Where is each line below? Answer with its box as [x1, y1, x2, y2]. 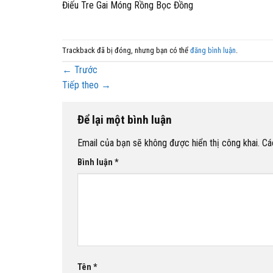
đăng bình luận [190, 45, 236, 55]
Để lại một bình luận [77, 113, 174, 127]
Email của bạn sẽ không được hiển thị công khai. [77, 137, 260, 149]
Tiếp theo [62, 79, 101, 91]
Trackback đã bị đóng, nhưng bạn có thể [62, 45, 190, 55]
